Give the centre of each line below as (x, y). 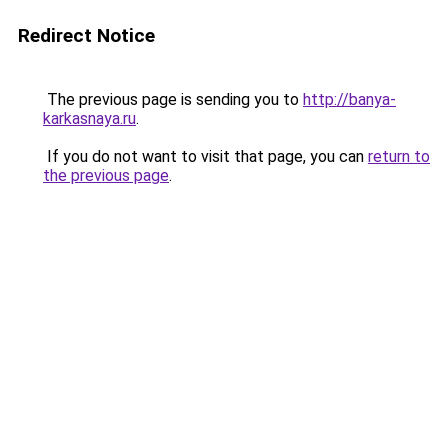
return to (399, 156)
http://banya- (349, 99)
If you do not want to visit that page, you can (205, 156)
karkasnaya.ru (89, 118)
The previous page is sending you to (173, 99)
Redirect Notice (86, 35)
